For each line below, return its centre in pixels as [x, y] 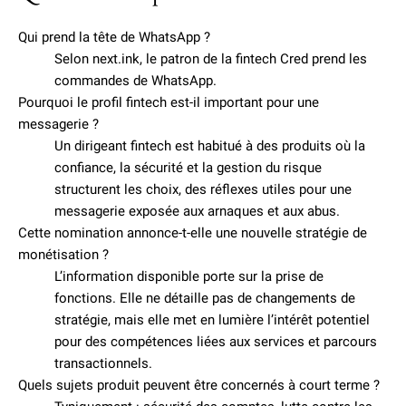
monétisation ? [63, 255]
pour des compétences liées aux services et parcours [216, 342]
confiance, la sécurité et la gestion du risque [188, 168]
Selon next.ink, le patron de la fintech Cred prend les [211, 59]
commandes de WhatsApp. [135, 81]
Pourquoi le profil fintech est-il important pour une [169, 102]
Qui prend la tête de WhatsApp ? [114, 37]
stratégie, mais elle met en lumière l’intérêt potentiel [212, 320]
